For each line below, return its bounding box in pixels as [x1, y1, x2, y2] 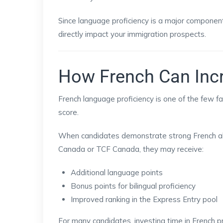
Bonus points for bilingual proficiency [71, 181, 196, 191]
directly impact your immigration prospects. [58, 29, 206, 39]
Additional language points [71, 168, 163, 177]
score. [58, 108, 79, 117]
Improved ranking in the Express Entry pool [71, 195, 218, 204]
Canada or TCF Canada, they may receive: [58, 144, 204, 154]
